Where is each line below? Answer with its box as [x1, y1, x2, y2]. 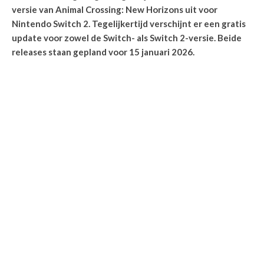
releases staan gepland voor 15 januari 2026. [12, 47, 194, 57]
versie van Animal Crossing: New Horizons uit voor [12, 4, 217, 15]
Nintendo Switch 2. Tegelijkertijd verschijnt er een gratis [12, 18, 246, 29]
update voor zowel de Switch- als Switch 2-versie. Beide [12, 32, 242, 43]
